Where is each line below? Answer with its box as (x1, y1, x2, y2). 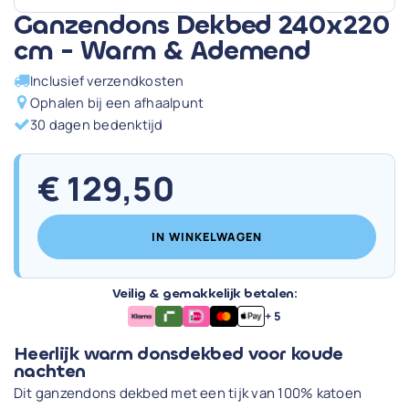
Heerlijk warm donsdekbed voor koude (14, 341, 343, 366)
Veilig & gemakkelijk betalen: (111, 285, 298, 303)
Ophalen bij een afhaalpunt (30, 93, 204, 112)
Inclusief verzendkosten (30, 71, 184, 90)
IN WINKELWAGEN (152, 229, 262, 246)
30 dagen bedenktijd (30, 115, 163, 134)
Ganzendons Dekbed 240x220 (14, 7, 391, 44)
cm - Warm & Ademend (14, 33, 311, 69)
